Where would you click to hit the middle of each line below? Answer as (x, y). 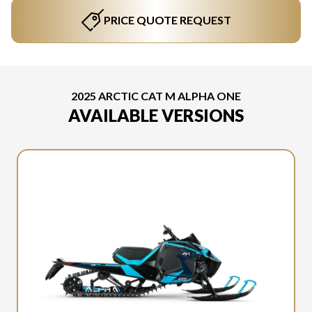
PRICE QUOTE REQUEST (167, 20)
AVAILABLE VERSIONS (156, 115)
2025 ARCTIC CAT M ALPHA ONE (156, 96)
